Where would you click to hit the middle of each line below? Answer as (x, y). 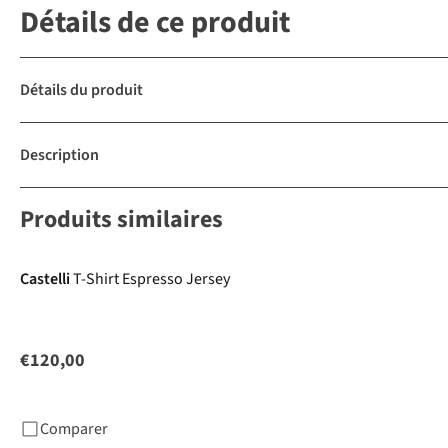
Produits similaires (121, 220)
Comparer (74, 429)
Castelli (45, 279)
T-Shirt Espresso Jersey (151, 279)
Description (59, 155)
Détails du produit (81, 90)
